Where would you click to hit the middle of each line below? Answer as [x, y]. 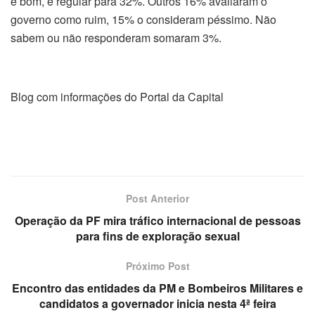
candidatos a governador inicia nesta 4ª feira [157, 303]
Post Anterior [157, 198]
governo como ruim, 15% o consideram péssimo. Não [143, 19]
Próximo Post [157, 265]
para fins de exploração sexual [157, 236]
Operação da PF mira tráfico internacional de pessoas [157, 220]
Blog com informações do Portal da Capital [117, 96]
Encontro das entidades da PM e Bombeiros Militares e [157, 288]
